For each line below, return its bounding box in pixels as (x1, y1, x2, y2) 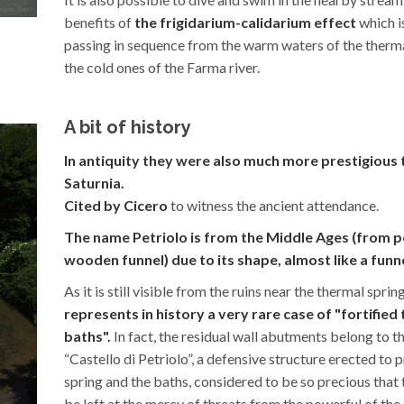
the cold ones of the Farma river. (64, 58, 260, 76)
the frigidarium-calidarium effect (134, 13, 356, 31)
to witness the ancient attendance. (168, 196, 379, 214)
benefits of (64, 13, 134, 31)
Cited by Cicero (64, 196, 168, 214)
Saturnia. (64, 173, 124, 191)
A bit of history (64, 115, 191, 138)
